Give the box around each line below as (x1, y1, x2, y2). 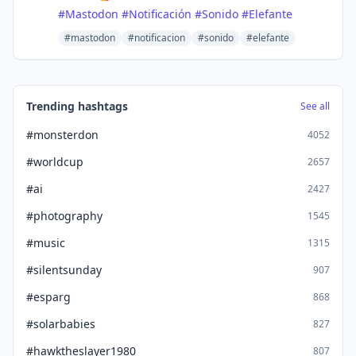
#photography (26, 208, 103, 223)
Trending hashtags (26, 99, 128, 114)
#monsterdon (26, 127, 99, 142)
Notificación (129, 6, 192, 21)
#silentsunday (26, 262, 102, 277)
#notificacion (128, 31, 185, 44)
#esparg (26, 289, 71, 304)
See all (300, 99, 330, 113)
